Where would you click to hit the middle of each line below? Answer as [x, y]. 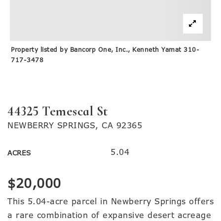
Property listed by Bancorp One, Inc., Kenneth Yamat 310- [105, 50]
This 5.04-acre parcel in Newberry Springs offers [110, 202]
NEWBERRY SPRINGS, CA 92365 [75, 126]
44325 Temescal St [58, 111]
